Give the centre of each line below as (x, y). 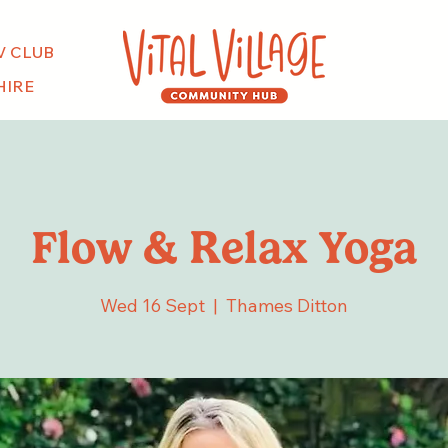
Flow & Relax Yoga (224, 248)
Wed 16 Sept (152, 306)
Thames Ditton (287, 306)
